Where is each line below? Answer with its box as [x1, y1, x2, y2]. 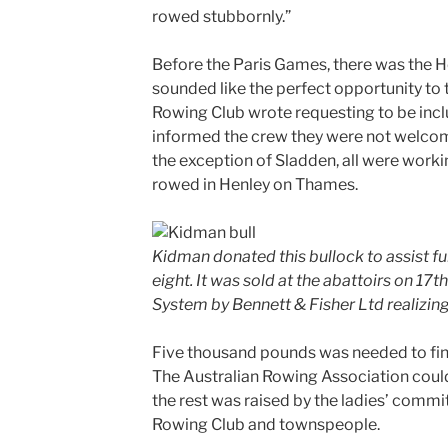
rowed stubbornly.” [151, 7, 291, 26]
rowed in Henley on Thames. [151, 175, 358, 194]
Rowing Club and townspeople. [151, 415, 380, 434]
